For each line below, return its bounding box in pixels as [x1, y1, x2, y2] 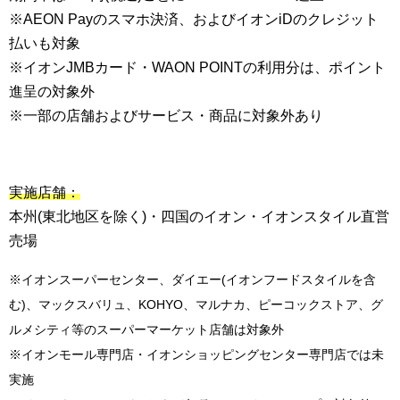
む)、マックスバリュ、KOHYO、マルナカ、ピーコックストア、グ [9, 296, 383, 312]
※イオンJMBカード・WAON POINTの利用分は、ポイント [9, 59, 386, 75]
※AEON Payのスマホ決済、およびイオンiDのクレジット [9, 11, 379, 27]
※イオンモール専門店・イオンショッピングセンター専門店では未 [9, 346, 384, 362]
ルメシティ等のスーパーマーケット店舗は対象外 [9, 321, 284, 337]
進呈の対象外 [9, 83, 95, 99]
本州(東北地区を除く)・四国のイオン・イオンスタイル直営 [9, 208, 389, 224]
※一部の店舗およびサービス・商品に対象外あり [9, 107, 323, 123]
